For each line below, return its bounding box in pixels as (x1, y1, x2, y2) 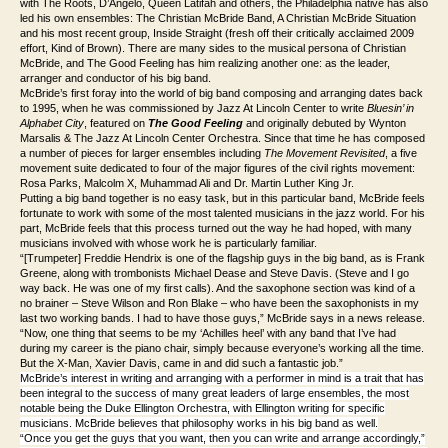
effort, (20, 42, 51, 55)
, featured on (84, 117, 148, 130)
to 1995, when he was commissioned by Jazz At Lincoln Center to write (20, 102, 367, 115)
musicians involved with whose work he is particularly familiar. (20, 237, 317, 250)
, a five (385, 147, 417, 160)
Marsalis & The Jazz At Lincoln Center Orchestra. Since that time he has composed (20, 132, 425, 145)
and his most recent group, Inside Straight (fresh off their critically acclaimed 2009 (20, 27, 414, 40)
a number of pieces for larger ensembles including (20, 147, 264, 160)
